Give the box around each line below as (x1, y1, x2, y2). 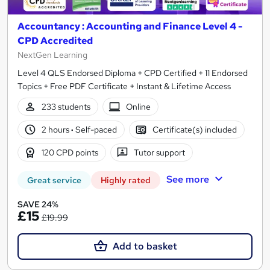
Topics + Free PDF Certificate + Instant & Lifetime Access (17, 81, 231, 92)
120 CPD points (41, 146, 98, 158)
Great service (27, 175, 81, 186)
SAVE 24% (17, 199, 58, 210)
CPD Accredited (17, 34, 93, 48)
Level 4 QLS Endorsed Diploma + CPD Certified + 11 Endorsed (17, 67, 248, 79)
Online (126, 101, 151, 112)
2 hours (41, 124, 71, 135)
